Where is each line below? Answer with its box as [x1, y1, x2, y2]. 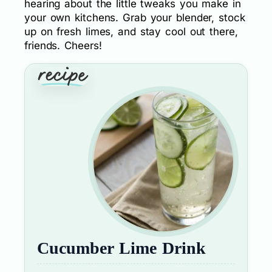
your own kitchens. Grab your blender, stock [24, 12, 245, 24]
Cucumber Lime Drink [37, 239, 206, 257]
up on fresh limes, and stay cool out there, [24, 25, 238, 38]
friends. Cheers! [24, 39, 102, 52]
